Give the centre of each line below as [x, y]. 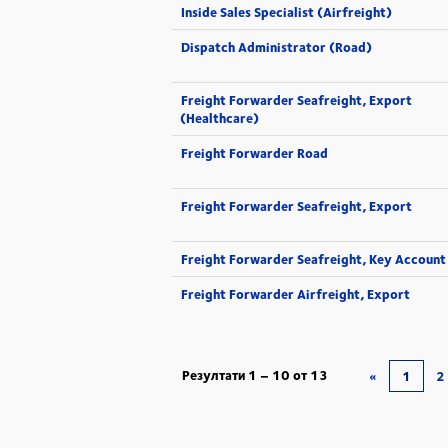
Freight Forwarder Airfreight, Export [295, 294]
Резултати [215, 375]
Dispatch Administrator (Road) [276, 47]
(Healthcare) [219, 118]
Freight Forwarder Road [254, 153]
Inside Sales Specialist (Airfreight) [286, 12]
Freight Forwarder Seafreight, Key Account [313, 259]
